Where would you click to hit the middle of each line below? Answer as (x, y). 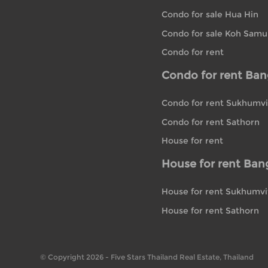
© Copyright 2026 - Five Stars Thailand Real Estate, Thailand (147, 257)
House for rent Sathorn (211, 210)
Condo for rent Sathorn (211, 122)
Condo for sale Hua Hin (210, 15)
